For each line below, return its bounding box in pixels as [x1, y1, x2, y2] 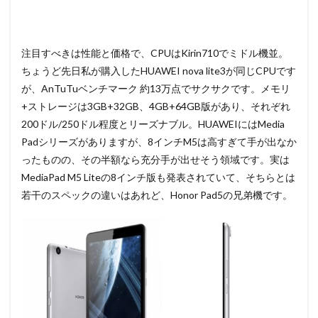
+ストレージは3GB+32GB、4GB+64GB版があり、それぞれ [21, 99, 290, 112]
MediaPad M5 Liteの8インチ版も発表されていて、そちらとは [21, 170, 295, 183]
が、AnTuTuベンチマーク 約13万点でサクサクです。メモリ [21, 82, 290, 94]
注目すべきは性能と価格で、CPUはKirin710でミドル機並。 [21, 46, 288, 59]
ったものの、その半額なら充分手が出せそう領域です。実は [21, 153, 290, 165]
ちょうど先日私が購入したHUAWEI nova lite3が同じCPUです [21, 64, 296, 77]
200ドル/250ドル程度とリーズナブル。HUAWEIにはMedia [21, 117, 285, 130]
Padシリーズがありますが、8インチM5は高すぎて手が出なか [21, 135, 297, 148]
